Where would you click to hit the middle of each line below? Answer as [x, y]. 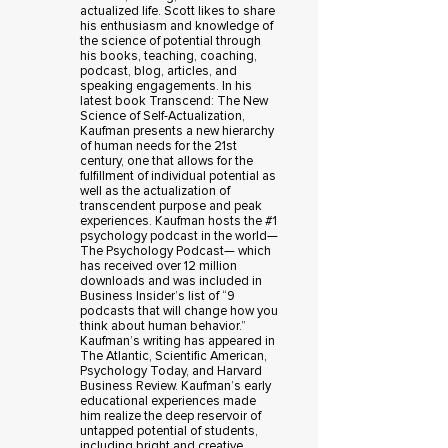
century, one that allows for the [167, 161]
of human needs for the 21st [159, 146]
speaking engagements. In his [166, 86]
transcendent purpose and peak [171, 206]
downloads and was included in [171, 281]
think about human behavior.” [163, 326]
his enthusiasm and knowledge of [177, 26]
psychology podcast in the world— [179, 236]
